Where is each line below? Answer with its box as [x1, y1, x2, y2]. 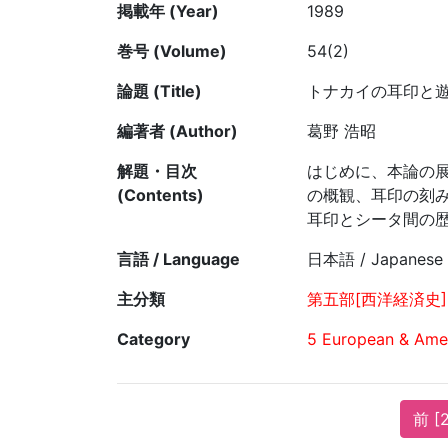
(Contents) [117, 185, 204, 206]
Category [117, 329, 190, 350]
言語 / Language [117, 249, 240, 270]
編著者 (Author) [117, 121, 238, 142]
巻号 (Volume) [117, 41, 227, 62]
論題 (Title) [117, 81, 202, 102]
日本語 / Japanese [307, 249, 443, 270]
